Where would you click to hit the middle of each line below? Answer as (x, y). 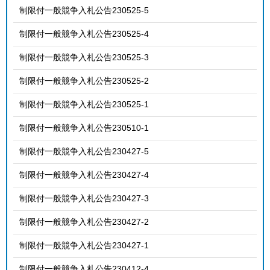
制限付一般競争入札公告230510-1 (84, 127)
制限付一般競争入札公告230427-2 (84, 221)
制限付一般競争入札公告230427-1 (84, 245)
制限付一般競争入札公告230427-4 (84, 174)
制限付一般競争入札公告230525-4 (84, 33)
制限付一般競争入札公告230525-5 (84, 10)
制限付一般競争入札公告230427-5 (84, 151)
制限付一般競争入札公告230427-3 (84, 198)
